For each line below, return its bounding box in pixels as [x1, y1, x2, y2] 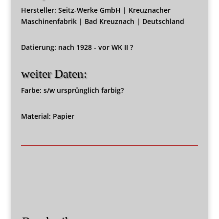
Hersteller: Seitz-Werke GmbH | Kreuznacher [21, 5, 171, 15]
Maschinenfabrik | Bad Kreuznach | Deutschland [21, 17, 184, 26]
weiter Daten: [21, 67, 87, 80]
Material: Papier [21, 111, 74, 121]
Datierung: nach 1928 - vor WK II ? [21, 43, 133, 52]
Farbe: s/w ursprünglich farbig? [21, 86, 124, 95]
